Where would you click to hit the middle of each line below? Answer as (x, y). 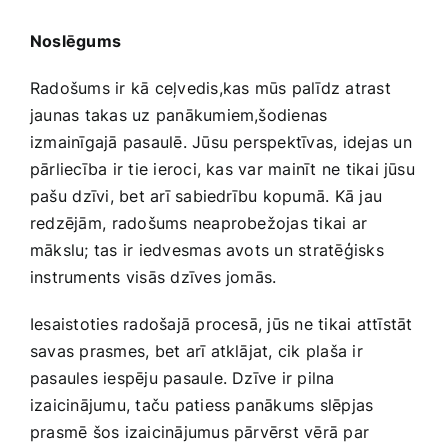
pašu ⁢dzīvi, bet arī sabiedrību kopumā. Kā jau (206, 196)
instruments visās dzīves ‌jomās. (153, 277)
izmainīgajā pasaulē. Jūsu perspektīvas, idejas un (221, 142)
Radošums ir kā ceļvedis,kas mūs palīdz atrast (210, 88)
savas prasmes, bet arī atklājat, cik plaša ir (196, 351)
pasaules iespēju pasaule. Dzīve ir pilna (182, 378)
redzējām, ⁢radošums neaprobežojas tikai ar (199, 223)
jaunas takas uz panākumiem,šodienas (179, 115)
